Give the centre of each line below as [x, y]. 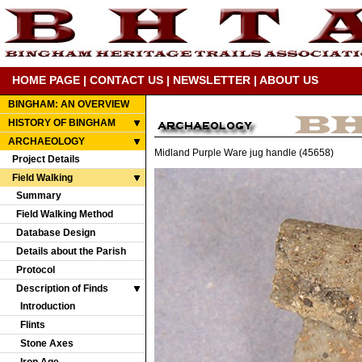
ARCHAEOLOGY [46, 141]
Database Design [56, 233]
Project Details [46, 159]
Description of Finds [62, 288]
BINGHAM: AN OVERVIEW [69, 104]
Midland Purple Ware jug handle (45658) [244, 153]
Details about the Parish [71, 251]
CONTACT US [126, 80]
